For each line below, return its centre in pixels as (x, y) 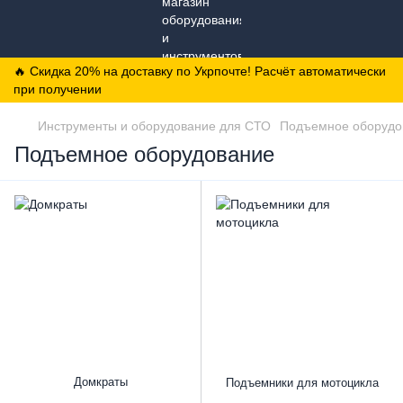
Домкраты (100, 382)
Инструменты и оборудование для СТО (154, 126)
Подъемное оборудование (144, 154)
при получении (58, 89)
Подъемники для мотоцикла (302, 383)
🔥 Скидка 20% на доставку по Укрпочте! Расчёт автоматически (200, 71)
